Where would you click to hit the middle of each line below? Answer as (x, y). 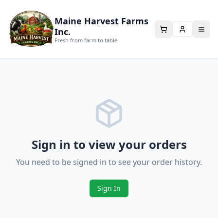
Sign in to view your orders (109, 144)
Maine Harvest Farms (101, 21)
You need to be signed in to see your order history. (109, 162)
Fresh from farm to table (86, 40)
